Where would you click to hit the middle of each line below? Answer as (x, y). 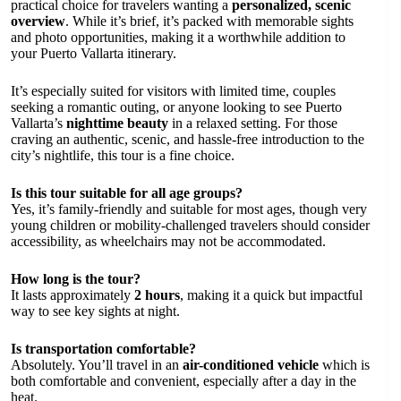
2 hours (157, 294)
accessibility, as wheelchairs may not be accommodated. (168, 241)
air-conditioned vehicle (251, 364)
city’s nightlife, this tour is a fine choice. (123, 155)
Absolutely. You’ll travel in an (97, 364)
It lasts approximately (73, 294)
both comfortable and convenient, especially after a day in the (183, 380)
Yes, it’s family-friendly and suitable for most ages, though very (189, 209)
